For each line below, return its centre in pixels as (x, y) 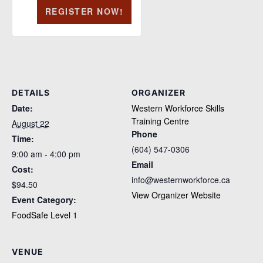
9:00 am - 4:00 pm (46, 154)
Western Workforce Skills (178, 108)
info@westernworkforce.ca (181, 180)
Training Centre (160, 121)
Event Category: (44, 200)
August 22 (31, 124)
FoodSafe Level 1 (45, 215)
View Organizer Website (176, 195)
